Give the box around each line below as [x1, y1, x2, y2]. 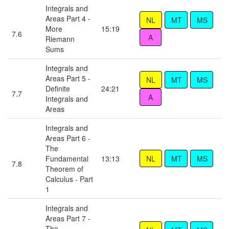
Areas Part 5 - [45, 73, 90, 84]
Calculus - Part [45, 174, 93, 185]
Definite [45, 83, 70, 94]
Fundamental [45, 153, 88, 164]
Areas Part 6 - [45, 133, 90, 144]
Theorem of [45, 164, 83, 174]
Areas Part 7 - [45, 213, 90, 224]
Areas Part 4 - [45, 13, 90, 24]
